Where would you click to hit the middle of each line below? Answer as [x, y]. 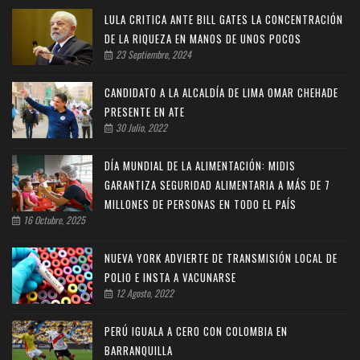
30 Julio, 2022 [140, 128]
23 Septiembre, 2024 [152, 55]
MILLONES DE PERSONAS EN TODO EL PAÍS [200, 205]
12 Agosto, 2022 [143, 293]
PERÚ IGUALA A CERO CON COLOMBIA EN [196, 331]
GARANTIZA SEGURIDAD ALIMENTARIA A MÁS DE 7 [217, 185]
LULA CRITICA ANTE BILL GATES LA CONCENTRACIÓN [224, 20]
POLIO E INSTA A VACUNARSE [170, 278]
